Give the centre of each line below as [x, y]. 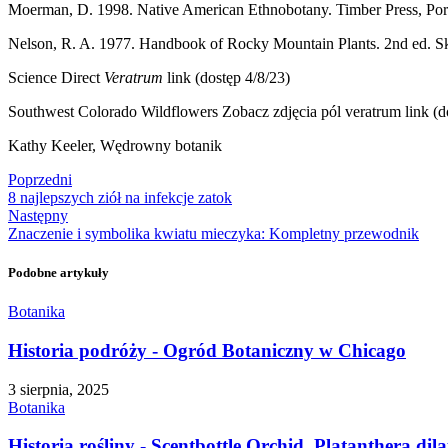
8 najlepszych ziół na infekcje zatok [120, 197]
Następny [38, 215]
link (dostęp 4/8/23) [226, 77]
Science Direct [56, 77]
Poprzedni [40, 179]
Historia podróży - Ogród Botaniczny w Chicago [207, 350]
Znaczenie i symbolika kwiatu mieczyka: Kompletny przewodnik [213, 233]
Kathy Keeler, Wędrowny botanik [115, 145]
